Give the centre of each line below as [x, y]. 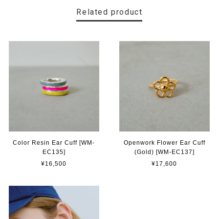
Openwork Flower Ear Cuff [164, 142]
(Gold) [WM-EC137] [164, 152]
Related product [109, 12]
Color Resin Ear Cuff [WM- [54, 142]
